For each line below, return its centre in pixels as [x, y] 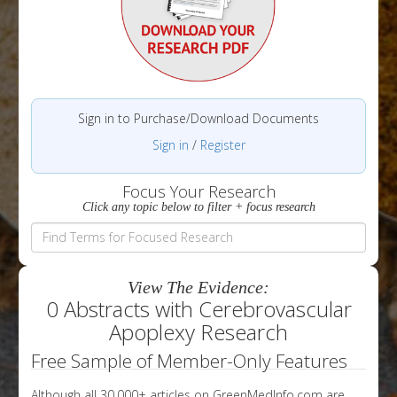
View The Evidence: [198, 287]
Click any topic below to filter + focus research [198, 206]
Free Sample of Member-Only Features [189, 360]
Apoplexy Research [198, 331]
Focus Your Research [198, 191]
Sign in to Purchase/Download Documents [198, 118]
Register [222, 144]
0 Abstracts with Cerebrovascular [198, 308]
